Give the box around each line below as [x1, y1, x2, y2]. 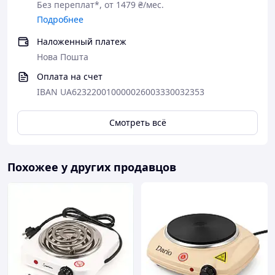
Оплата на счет [37, 71, 103, 82]
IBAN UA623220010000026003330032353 [37, 86, 204, 98]
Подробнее [37, 14, 83, 25]
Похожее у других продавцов [7, 160, 176, 174]
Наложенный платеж [37, 36, 126, 47]
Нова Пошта [37, 51, 88, 63]
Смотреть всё [109, 117, 166, 128]
